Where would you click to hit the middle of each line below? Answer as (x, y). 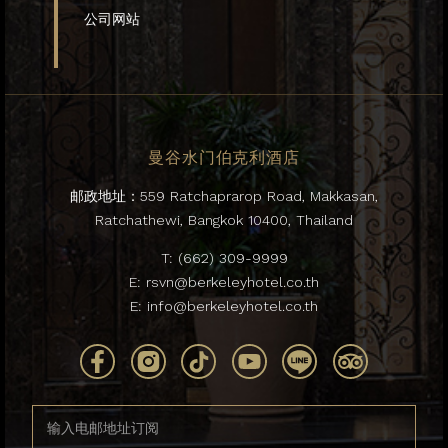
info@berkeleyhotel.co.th (232, 306)
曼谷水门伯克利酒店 (224, 158)
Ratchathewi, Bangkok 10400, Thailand (224, 219)
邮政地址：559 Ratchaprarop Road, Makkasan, (224, 195)
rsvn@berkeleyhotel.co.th (232, 282)
